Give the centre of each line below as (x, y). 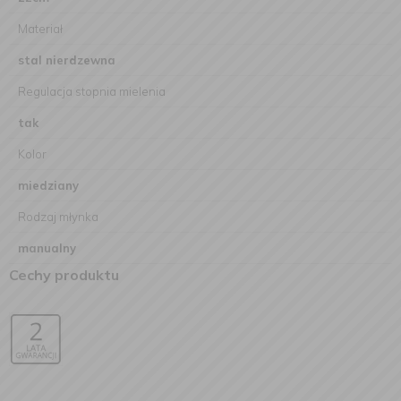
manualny (47, 248)
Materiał (40, 29)
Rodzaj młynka (58, 217)
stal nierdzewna (67, 60)
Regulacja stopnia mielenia (92, 91)
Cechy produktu (64, 275)
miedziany (48, 185)
